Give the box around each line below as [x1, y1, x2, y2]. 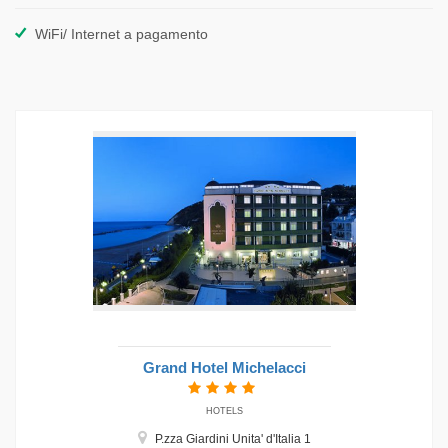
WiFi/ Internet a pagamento [35, 26, 208, 43]
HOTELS [205, 406, 243, 417]
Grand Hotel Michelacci [142, 359, 306, 377]
